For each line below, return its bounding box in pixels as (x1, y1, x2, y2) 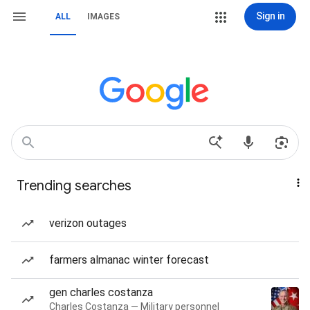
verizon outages (49, 217, 127, 230)
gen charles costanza (49, 286, 153, 299)
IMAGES (87, 12, 120, 21)
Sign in (255, 10, 285, 21)
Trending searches (17, 177, 131, 194)
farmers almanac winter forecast (49, 253, 209, 266)
